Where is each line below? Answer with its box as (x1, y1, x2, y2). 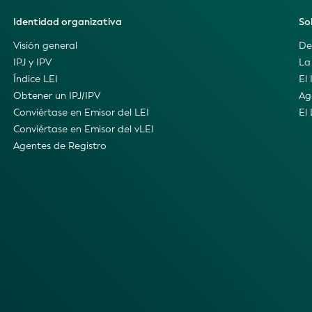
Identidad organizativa (13, 15, 122, 29)
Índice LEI (13, 72, 58, 86)
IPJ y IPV (13, 55, 52, 69)
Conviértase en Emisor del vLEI (13, 122, 154, 136)
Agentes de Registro (13, 139, 107, 153)
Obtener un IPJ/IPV (13, 88, 100, 102)
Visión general (13, 38, 77, 52)
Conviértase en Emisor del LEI (13, 105, 149, 119)
